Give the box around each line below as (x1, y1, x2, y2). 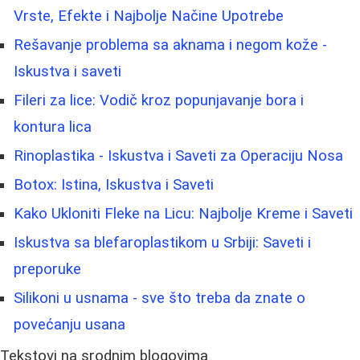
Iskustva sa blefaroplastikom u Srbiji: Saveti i (14, 234, 311, 252)
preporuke (14, 260, 81, 279)
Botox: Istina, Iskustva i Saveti (14, 176, 214, 194)
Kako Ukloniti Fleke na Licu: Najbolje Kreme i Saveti (14, 205, 353, 223)
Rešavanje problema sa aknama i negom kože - (14, 36, 327, 55)
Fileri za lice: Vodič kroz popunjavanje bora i (14, 92, 304, 110)
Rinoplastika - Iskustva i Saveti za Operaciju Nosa (14, 147, 343, 166)
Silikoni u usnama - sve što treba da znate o (14, 289, 305, 308)
